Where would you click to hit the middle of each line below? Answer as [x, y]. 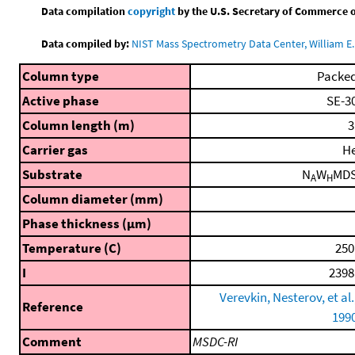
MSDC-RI [215, 342]
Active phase [61, 101]
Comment [52, 342]
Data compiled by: [86, 44]
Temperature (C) [72, 248]
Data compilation [85, 11]
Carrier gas [55, 150]
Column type [61, 76]
